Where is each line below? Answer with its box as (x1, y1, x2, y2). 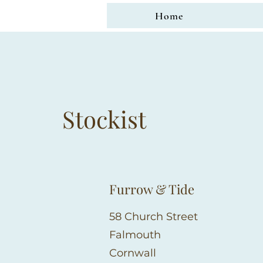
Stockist (62, 103, 146, 134)
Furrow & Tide (109, 180, 194, 198)
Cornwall (109, 247, 156, 259)
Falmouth (109, 228, 161, 241)
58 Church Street (109, 210, 198, 223)
